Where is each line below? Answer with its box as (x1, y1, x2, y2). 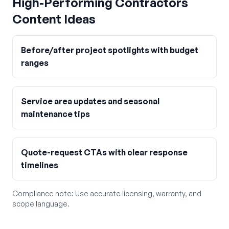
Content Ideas (12, 11, 96, 27)
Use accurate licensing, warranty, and (75, 189, 201, 198)
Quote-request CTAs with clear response (21, 147, 188, 157)
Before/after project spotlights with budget (21, 45, 198, 55)
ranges (21, 58, 49, 68)
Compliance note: (12, 189, 75, 198)
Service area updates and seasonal (21, 96, 159, 106)
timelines (21, 160, 58, 170)
